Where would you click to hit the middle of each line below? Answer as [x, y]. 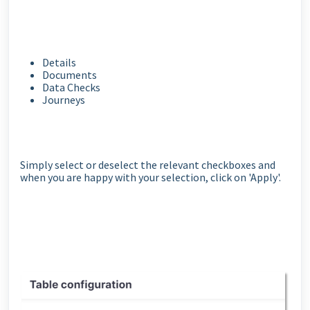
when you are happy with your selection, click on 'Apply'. [151, 177]
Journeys [64, 99]
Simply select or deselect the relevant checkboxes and [148, 164]
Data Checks [71, 87]
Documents [70, 74]
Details [59, 62]
